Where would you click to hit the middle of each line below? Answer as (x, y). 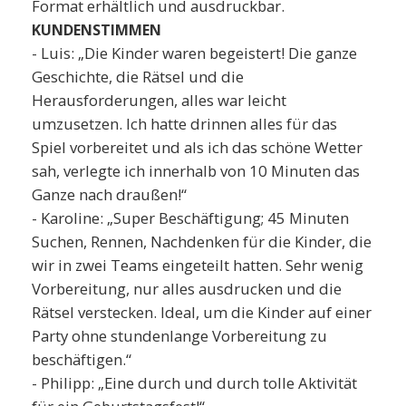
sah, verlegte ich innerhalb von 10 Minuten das (196, 170)
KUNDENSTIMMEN (97, 29)
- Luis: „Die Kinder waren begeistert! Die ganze (194, 53)
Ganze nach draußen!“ (109, 194)
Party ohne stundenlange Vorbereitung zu (179, 335)
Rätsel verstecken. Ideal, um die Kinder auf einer (202, 312)
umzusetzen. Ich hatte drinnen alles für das (184, 123)
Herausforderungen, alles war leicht (159, 100)
